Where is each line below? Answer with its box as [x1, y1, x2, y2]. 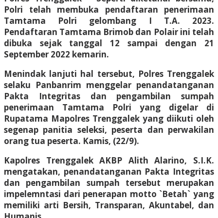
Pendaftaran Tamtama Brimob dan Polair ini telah [4, 26, 214, 37]
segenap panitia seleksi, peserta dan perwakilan [4, 124, 214, 135]
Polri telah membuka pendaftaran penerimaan [4, 3, 214, 15]
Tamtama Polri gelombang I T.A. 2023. [4, 15, 214, 26]
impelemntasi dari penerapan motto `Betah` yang [4, 188, 214, 200]
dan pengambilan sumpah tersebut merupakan [4, 177, 214, 188]
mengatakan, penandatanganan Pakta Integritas [4, 165, 214, 177]
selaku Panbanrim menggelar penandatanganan [4, 79, 214, 91]
